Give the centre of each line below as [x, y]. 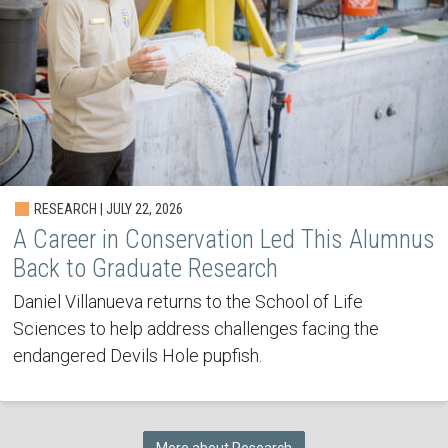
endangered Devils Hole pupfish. [137, 355]
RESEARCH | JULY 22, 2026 [106, 208]
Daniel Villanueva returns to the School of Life [187, 301]
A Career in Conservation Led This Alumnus [223, 239]
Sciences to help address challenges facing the [195, 328]
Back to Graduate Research [145, 268]
